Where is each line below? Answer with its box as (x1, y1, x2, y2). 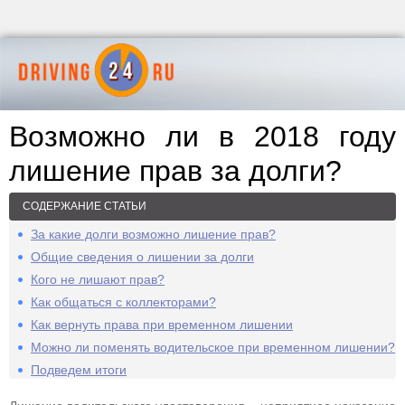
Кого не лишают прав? (31, 272, 165, 287)
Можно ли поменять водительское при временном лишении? (31, 340, 395, 354)
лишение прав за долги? (9, 155, 342, 187)
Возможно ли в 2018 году (9, 120, 396, 153)
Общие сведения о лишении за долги (31, 250, 254, 264)
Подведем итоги (31, 363, 127, 377)
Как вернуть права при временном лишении (31, 317, 293, 332)
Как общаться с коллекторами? (31, 295, 216, 309)
